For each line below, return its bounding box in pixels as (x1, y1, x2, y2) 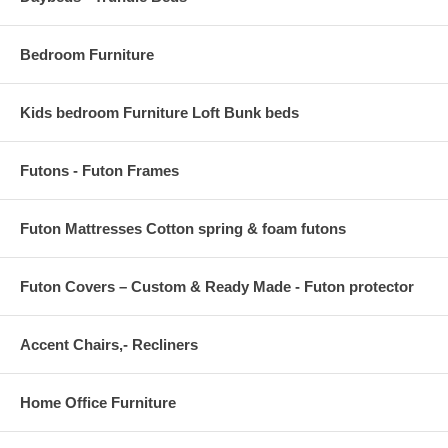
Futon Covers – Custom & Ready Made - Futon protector (20, 278, 414, 296)
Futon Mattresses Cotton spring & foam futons (20, 220, 346, 238)
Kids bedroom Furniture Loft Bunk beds (20, 104, 299, 122)
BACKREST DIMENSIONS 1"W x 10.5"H (20, 25, 260, 41)
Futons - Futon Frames (20, 162, 179, 180)
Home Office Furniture (20, 394, 176, 412)
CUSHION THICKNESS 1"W (20, 61, 186, 77)
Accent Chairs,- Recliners (20, 336, 198, 354)
